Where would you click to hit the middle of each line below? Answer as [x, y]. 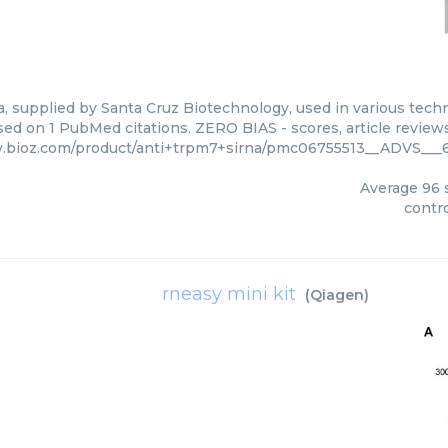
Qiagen [337, 295]
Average [390, 188]
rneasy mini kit [229, 294]
